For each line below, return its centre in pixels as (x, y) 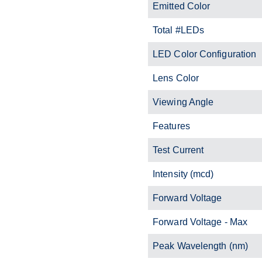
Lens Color (176, 78)
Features (171, 126)
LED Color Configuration (205, 54)
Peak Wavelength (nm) (200, 246)
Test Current (178, 150)
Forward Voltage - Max (200, 222)
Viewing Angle (183, 102)
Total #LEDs (179, 30)
